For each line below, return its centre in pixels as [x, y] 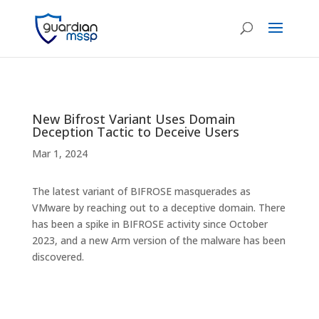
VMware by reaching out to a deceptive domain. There [158, 208]
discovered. [58, 257]
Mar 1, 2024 [59, 153]
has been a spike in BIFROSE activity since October [150, 224]
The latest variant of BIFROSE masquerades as [141, 191]
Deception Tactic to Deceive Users [135, 132]
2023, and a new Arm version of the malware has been [158, 240]
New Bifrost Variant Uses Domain [133, 119]
